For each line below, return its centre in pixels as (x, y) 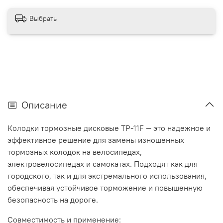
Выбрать (43, 18)
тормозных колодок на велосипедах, (75, 152)
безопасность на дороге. (53, 199)
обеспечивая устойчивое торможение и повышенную (105, 187)
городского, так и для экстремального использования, (107, 175)
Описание (44, 105)
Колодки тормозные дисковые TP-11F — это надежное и (109, 128)
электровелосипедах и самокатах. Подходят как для (103, 164)
